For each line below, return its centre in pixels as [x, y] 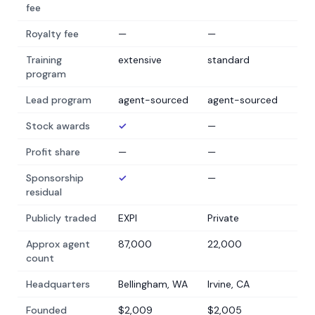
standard [229, 60]
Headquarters [58, 284]
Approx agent [58, 244]
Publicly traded [61, 218]
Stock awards [58, 126]
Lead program [59, 100]
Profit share [53, 152]
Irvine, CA [229, 284]
